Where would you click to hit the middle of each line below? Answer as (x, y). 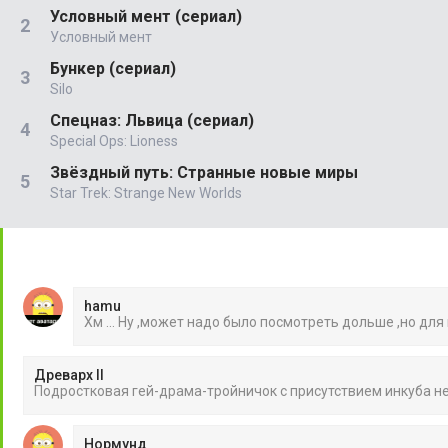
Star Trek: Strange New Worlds (146, 192)
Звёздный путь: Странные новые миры (204, 172)
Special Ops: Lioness (114, 140)
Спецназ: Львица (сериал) (152, 120)
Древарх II (69, 374)
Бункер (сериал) (113, 68)
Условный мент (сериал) (146, 16)
